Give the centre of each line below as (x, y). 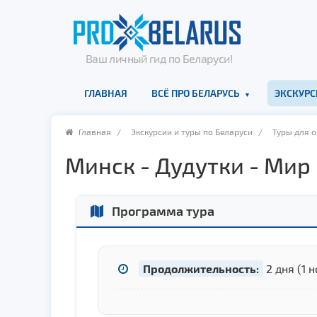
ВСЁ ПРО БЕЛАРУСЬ (195, 93)
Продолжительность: (201, 269)
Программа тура (162, 211)
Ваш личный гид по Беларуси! (159, 58)
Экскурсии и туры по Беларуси (192, 132)
